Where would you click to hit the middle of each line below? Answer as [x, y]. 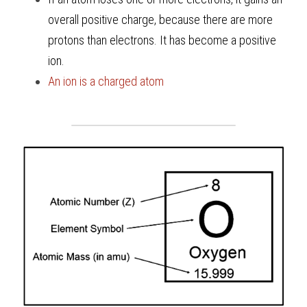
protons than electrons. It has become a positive [162, 40]
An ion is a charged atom [107, 82]
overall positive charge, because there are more [160, 20]
